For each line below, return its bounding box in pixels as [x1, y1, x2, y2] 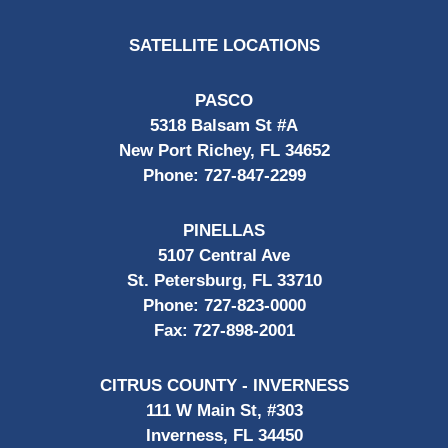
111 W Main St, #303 [145, 401, 303, 421]
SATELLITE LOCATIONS [128, 36, 320, 56]
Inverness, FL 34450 [145, 426, 303, 446]
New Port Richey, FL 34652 [118, 141, 330, 161]
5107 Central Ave [158, 246, 290, 266]
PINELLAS [183, 221, 265, 241]
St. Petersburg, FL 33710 [126, 271, 322, 291]
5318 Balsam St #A [150, 116, 298, 136]
